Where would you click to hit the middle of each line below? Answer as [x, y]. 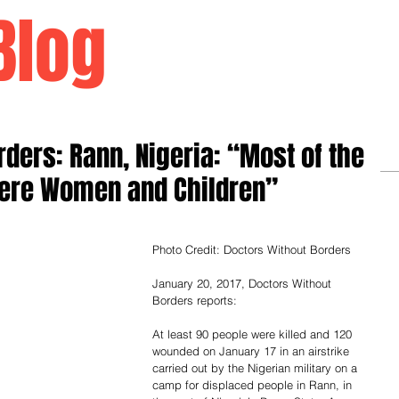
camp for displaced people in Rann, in [254, 385]
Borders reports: [195, 300]
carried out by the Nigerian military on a [256, 368]
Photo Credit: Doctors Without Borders [252, 249]
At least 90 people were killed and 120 [254, 334]
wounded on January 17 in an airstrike [252, 351]
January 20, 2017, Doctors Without [244, 283]
